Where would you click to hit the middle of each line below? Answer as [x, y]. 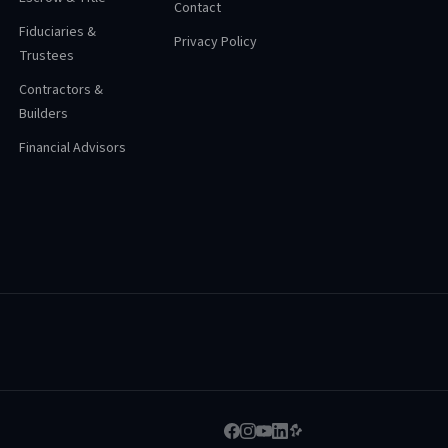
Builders [44, 114]
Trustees [47, 56]
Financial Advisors [73, 148]
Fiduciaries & [58, 32]
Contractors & [61, 90]
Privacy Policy [215, 42]
